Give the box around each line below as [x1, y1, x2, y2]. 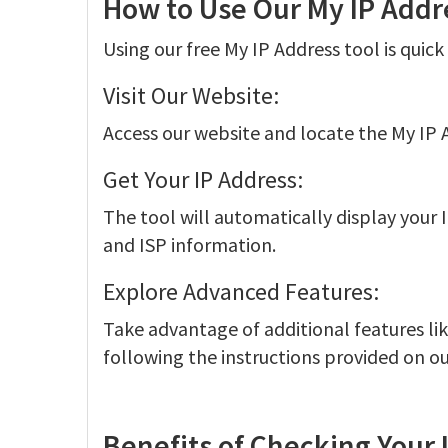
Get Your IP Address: [103, 164, 303, 195]
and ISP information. [103, 232, 276, 257]
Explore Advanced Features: [103, 276, 379, 307]
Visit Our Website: [103, 80, 279, 111]
